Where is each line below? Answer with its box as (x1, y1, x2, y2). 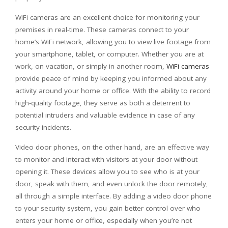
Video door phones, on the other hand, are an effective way (15, 142, 209, 152)
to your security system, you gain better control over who (15, 203, 201, 213)
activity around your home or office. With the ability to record (15, 85, 211, 95)
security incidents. (15, 122, 71, 132)
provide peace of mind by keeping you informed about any (15, 73, 207, 83)
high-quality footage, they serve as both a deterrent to (15, 98, 190, 107)
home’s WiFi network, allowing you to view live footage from (15, 37, 211, 46)
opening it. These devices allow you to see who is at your (15, 166, 199, 176)
